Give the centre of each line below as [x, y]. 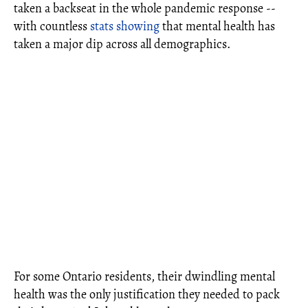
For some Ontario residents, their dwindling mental [144, 276]
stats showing [125, 26]
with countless [52, 26]
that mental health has [217, 26]
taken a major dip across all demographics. [125, 44]
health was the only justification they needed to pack [147, 294]
